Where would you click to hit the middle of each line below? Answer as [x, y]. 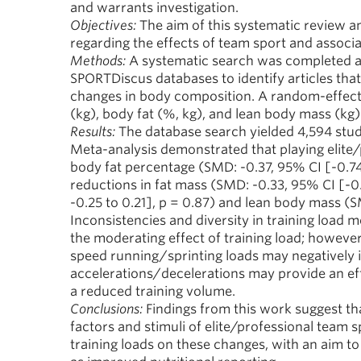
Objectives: [103, 25]
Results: [93, 132]
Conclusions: [106, 309]
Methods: [98, 61]
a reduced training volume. [153, 291]
